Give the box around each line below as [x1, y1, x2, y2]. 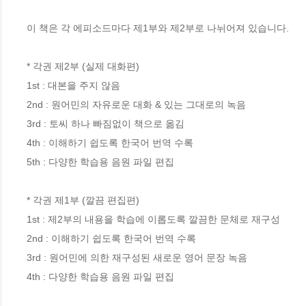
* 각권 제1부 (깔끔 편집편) [27, 194, 139, 206]
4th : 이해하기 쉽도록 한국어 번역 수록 [27, 137, 193, 148]
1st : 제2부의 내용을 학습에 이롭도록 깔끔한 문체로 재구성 [27, 213, 280, 225]
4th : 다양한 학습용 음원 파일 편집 [27, 270, 174, 282]
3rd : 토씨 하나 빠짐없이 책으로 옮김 [27, 117, 184, 129]
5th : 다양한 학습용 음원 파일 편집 [27, 156, 174, 167]
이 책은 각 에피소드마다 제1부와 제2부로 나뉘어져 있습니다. [27, 22, 289, 33]
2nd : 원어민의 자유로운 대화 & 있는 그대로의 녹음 [27, 98, 246, 110]
